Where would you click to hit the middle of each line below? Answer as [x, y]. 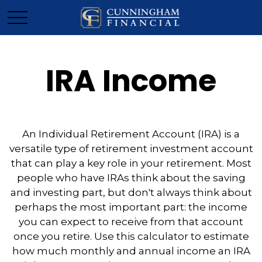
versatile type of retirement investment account [131, 149]
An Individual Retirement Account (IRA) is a [131, 134]
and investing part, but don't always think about [131, 192]
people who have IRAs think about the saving [131, 178]
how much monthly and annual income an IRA [131, 251]
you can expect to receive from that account [131, 222]
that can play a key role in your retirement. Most [131, 163]
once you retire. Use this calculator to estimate [131, 236]
